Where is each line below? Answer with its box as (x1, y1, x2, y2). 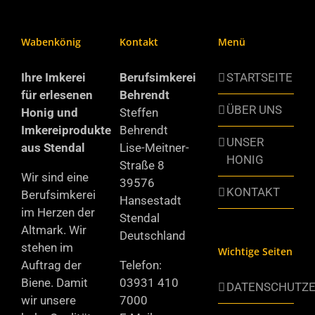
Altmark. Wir (21, 223, 86, 237)
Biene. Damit (21, 276, 88, 290)
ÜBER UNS (226, 103, 282, 117)
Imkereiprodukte (21, 123, 111, 137)
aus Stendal (21, 141, 85, 155)
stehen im (21, 240, 73, 255)
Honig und (21, 105, 78, 120)
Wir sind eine (21, 170, 89, 184)
